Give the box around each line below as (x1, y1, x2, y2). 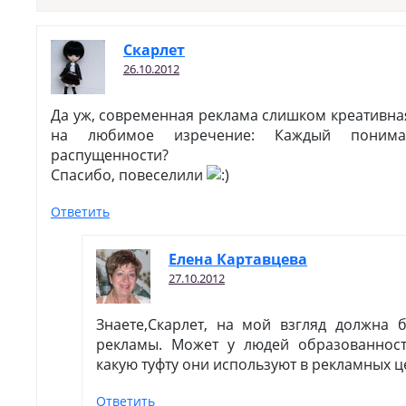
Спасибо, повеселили (51, 165, 207, 185)
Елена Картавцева (169, 249, 307, 269)
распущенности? (51, 145, 169, 165)
